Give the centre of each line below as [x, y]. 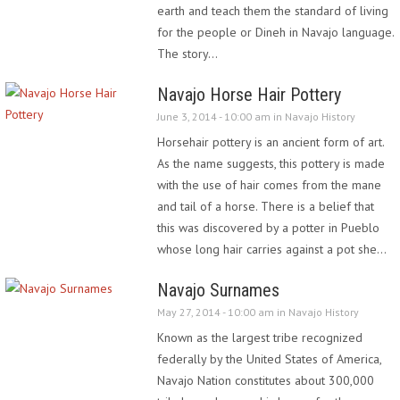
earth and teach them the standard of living [273, 11]
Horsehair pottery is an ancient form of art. [271, 142]
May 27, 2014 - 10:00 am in [223, 312]
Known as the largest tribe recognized [260, 337]
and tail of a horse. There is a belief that [266, 206]
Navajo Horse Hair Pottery [249, 95]
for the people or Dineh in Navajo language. [275, 32]
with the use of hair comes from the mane [269, 185]
